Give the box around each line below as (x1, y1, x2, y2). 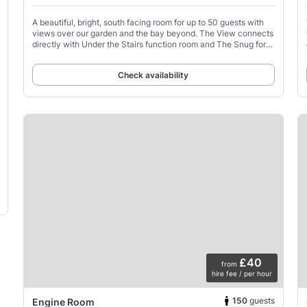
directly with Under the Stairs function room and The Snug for (32, 38, 266, 49)
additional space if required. (32, 49, 138, 60)
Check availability (118, 69, 189, 80)
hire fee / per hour (211, 269, 272, 278)
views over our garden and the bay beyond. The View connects (32, 27, 273, 38)
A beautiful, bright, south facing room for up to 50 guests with (32, 16, 264, 27)
